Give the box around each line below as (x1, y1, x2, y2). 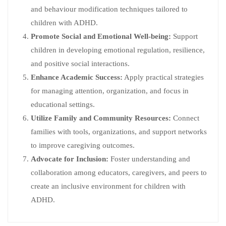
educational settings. (31, 100, 95, 108)
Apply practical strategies (123, 73, 204, 81)
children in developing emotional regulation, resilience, (31, 46, 205, 54)
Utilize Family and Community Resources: (31, 114, 171, 122)
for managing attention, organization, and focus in (31, 87, 189, 95)
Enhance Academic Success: (31, 73, 123, 81)
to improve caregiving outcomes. (31, 141, 135, 149)
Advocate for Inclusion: (31, 155, 108, 163)
